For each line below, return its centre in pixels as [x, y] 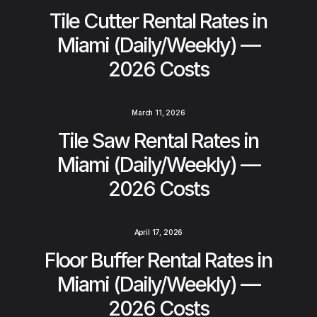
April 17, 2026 [158, 232]
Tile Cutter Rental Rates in [158, 21]
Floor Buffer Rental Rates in [158, 260]
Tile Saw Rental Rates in [158, 141]
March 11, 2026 [158, 113]
